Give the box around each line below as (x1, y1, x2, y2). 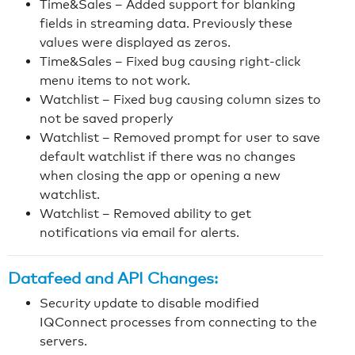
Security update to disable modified (40, 295, 259, 311)
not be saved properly (40, 110, 173, 126)
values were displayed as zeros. (40, 34, 231, 50)
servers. (40, 333, 87, 349)
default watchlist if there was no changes (40, 148, 296, 164)
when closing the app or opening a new (40, 167, 281, 183)
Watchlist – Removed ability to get (40, 205, 251, 221)
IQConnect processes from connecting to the (40, 314, 317, 330)
